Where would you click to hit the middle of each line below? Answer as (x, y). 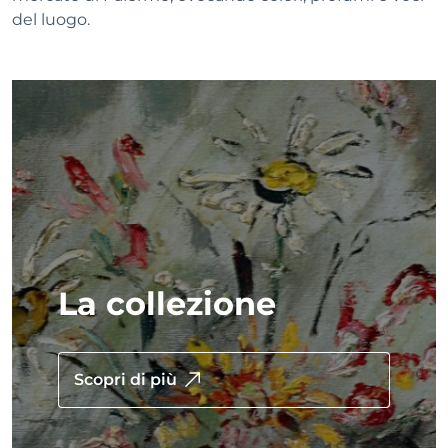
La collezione (167, 303)
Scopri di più (125, 379)
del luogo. (51, 19)
